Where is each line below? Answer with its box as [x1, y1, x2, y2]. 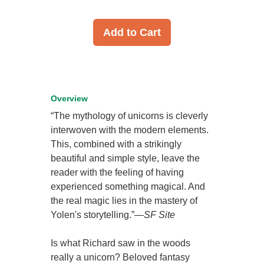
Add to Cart [103, 27, 161, 39]
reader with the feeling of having [51, 167, 184, 178]
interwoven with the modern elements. [51, 125, 209, 136]
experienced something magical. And [51, 181, 206, 192]
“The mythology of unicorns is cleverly [51, 111, 209, 121]
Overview [51, 94, 88, 104]
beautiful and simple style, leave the [51, 153, 200, 164]
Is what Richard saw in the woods [51, 238, 191, 249]
